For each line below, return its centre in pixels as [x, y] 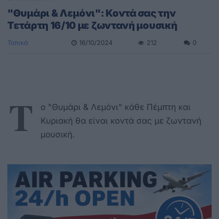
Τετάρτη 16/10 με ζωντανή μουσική [92, 25]
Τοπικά [18, 42]
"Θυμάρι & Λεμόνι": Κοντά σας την [92, 13]
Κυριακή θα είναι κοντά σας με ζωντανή [121, 120]
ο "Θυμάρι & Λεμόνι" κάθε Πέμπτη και [116, 107]
